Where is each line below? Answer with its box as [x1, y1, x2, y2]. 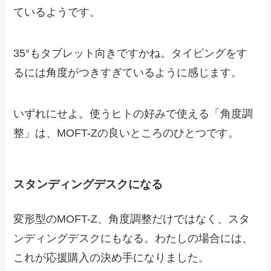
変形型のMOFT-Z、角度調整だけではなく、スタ [13, 213, 250, 226]
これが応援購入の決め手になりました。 [13, 252, 210, 264]
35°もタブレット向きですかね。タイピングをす [13, 47, 248, 59]
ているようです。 [13, 6, 101, 19]
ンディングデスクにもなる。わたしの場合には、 [13, 232, 253, 245]
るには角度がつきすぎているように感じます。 [13, 66, 243, 79]
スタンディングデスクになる [13, 178, 163, 191]
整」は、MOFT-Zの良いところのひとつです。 [13, 126, 240, 139]
